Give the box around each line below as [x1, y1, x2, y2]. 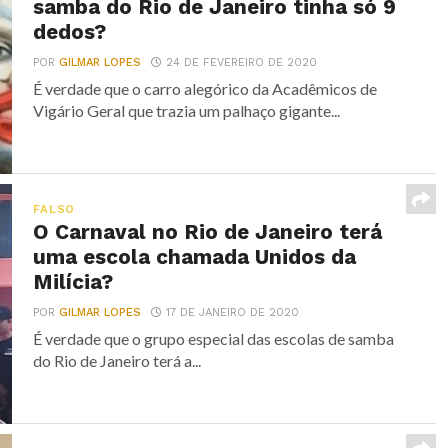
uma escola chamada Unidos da [33, 244, 357, 269]
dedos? [33, 19, 107, 44]
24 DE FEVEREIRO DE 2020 [166, 55, 318, 69]
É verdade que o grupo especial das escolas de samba [33, 328, 395, 348]
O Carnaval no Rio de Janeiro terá [33, 219, 383, 244]
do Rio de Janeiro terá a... [33, 350, 202, 370]
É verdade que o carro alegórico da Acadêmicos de [33, 78, 378, 98]
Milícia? [33, 269, 114, 294]
